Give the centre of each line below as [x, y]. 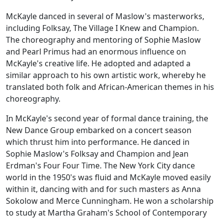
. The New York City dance [147, 166]
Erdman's [25, 166]
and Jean [172, 154]
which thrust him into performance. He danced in [98, 142]
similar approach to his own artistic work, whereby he [106, 75]
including [24, 28]
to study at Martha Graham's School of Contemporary [106, 213]
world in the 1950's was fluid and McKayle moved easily [108, 178]
